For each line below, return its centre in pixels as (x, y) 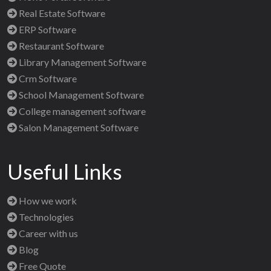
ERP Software (47, 30)
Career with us (47, 233)
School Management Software (80, 95)
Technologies (45, 217)
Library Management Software (82, 62)
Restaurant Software (60, 46)
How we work (47, 201)
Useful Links (65, 171)
